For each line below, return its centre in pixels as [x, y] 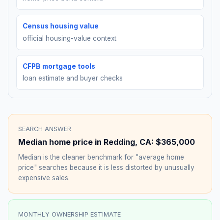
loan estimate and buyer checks [73, 78]
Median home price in [61, 142]
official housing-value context [69, 38]
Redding [119, 142]
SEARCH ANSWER [45, 129]
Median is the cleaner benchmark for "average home [101, 157]
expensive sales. [44, 178]
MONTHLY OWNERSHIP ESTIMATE [69, 215]
